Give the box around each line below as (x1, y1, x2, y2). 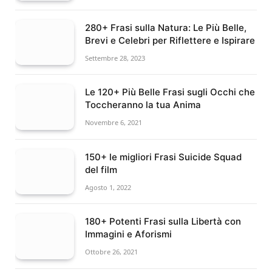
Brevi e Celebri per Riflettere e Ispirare (85, 34, 255, 46)
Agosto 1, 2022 (85, 182, 131, 192)
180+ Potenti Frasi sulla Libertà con (85, 216, 241, 228)
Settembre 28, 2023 (85, 53, 145, 63)
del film (85, 163, 117, 175)
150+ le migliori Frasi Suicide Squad (85, 151, 242, 163)
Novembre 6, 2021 (85, 118, 142, 127)
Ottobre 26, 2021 (85, 247, 138, 257)
